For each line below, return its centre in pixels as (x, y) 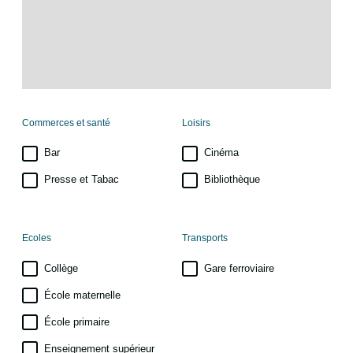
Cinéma (221, 153)
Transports (205, 238)
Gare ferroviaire (239, 268)
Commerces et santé (66, 123)
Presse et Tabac (82, 180)
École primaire (77, 322)
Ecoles (37, 238)
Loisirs (196, 123)
